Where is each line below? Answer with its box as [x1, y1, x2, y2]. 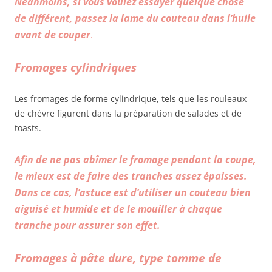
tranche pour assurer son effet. [15, 219, 160, 233]
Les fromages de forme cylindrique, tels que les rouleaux [15, 93, 246, 105]
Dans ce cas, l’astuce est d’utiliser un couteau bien [15, 186, 251, 200]
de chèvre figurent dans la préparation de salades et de [15, 107, 242, 120]
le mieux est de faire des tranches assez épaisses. [15, 169, 247, 183]
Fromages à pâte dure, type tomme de [15, 250, 222, 266]
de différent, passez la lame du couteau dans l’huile [15, 12, 256, 25]
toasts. [15, 122, 41, 134]
